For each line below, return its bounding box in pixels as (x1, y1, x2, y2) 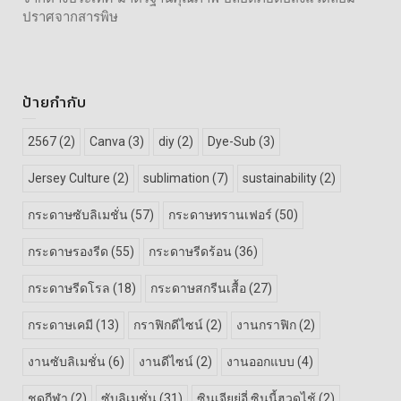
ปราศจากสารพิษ (22, 9, 118, 26)
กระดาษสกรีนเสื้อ (150, 281, 246, 296)
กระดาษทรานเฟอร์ (168, 208, 272, 223)
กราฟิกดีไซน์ (133, 318, 203, 333)
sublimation (143, 171, 209, 186)
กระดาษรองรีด (28, 244, 108, 260)
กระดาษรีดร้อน (149, 244, 232, 260)
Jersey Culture (28, 171, 110, 186)
